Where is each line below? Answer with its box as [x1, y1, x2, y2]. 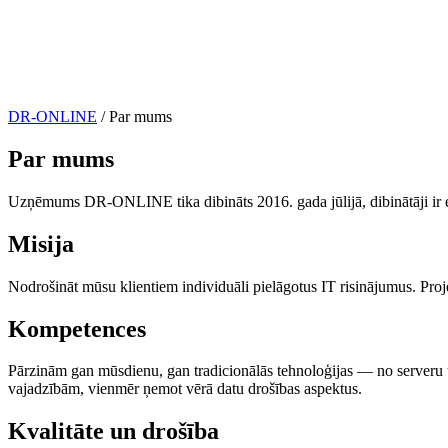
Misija [8, 230, 74, 257]
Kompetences [8, 315, 146, 342]
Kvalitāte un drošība [8, 418, 219, 445]
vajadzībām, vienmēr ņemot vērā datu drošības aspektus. [8, 380, 362, 398]
